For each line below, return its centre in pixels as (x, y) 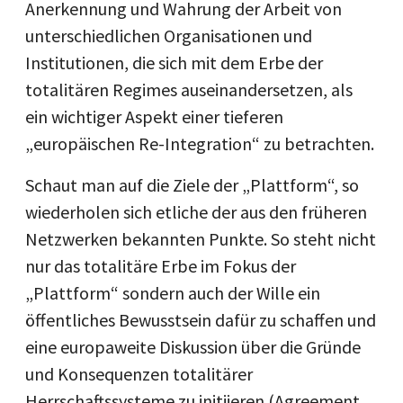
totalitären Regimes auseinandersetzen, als (189, 90)
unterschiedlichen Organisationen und (169, 36)
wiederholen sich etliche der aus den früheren (196, 212)
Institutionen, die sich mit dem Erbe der (174, 63)
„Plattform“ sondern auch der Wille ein (173, 293)
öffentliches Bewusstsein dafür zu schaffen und (201, 320)
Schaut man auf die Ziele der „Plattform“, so (192, 185)
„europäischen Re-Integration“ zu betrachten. (200, 143)
